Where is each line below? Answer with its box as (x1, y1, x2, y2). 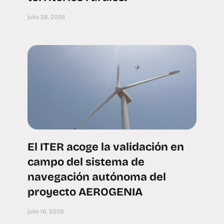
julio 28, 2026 (27, 13, 65, 21)
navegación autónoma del (27, 170, 166, 184)
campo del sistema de (27, 155, 144, 169)
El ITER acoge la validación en (27, 140, 184, 154)
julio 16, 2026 (27, 207, 64, 215)
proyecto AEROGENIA (27, 185, 142, 199)
